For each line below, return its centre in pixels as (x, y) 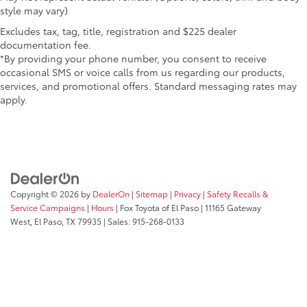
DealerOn (111, 194)
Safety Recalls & (237, 194)
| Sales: (117, 221)
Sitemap (152, 194)
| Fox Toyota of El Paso (156, 208)
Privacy (187, 194)
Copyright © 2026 (46, 194)
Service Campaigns (48, 208)
